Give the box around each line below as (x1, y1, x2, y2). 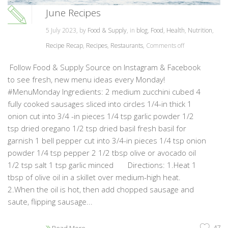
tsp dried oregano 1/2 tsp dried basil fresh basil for (8, 123, 186, 134)
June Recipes (46, 6, 101, 20)
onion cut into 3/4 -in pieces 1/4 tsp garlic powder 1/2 (8, 111, 194, 122)
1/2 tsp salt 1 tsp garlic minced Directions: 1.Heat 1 (8, 160, 196, 170)
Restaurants (110, 41, 143, 50)
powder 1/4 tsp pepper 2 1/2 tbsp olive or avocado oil (8, 148, 196, 158)
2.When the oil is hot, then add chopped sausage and (8, 184, 194, 195)
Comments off (146, 41, 184, 50)
